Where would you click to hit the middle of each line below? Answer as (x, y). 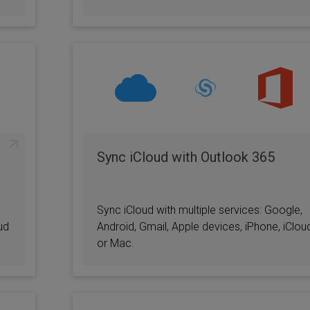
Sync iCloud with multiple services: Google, (199, 210)
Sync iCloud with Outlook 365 (185, 157)
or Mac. (115, 243)
